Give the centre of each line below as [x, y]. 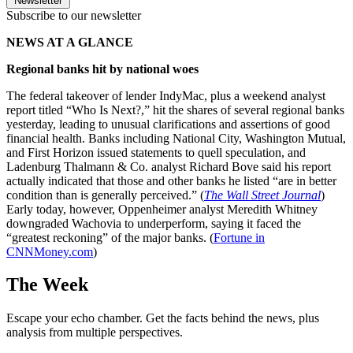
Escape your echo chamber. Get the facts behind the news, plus [163, 318]
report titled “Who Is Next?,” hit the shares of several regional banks [175, 110]
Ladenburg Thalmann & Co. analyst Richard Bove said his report [169, 166]
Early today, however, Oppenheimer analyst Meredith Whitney [162, 209]
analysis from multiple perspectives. [95, 333]
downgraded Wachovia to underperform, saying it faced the [154, 223]
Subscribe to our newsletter [74, 15]
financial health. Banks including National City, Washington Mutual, [176, 138]
